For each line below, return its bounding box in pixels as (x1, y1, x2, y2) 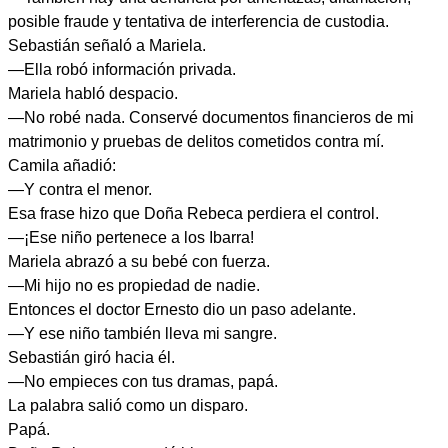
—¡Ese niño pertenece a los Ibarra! (8, 229, 254, 246)
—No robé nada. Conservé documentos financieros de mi (8, 109, 414, 126)
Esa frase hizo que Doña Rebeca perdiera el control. (8, 205, 379, 222)
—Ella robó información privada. (8, 61, 236, 78)
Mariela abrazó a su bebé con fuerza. (8, 253, 270, 270)
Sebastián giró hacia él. (8, 349, 175, 366)
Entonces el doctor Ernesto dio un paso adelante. (8, 301, 356, 318)
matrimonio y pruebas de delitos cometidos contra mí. (8, 133, 384, 150)
